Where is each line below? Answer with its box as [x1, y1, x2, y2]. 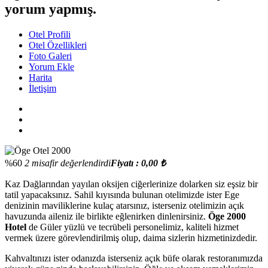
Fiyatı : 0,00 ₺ [111, 157, 166, 168]
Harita [29, 72, 52, 83]
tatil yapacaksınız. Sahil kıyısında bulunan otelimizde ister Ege [5, 189, 239, 200]
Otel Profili [29, 29, 71, 39]
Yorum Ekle [29, 61, 74, 72]
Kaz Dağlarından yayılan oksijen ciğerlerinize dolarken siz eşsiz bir [5, 178, 258, 189]
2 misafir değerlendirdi [22, 157, 111, 168]
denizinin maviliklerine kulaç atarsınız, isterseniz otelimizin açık [5, 200, 244, 211]
